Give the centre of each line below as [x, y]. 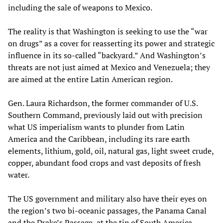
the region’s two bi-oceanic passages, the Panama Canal [107, 210]
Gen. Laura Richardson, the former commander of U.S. [103, 103]
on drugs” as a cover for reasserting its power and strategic [111, 43]
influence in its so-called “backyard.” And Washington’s [107, 55]
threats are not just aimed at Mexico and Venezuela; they [109, 67]
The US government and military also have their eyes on [108, 198]
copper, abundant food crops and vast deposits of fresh [104, 163]
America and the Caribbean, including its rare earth [99, 139]
